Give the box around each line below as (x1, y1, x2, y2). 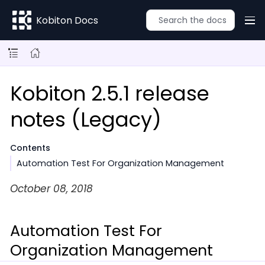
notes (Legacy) (10, 105, 161, 134)
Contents (9, 142, 50, 154)
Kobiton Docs (36, 13, 99, 27)
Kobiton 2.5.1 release (10, 79, 209, 108)
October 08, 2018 (10, 181, 93, 196)
